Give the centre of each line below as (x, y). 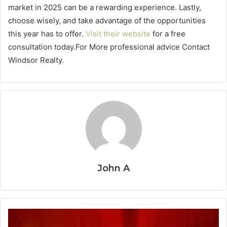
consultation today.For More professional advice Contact (109, 47)
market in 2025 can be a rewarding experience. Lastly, (105, 7)
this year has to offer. (47, 33)
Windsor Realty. (36, 60)
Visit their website (118, 33)
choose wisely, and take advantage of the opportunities (107, 20)
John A (113, 168)
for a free (168, 33)
